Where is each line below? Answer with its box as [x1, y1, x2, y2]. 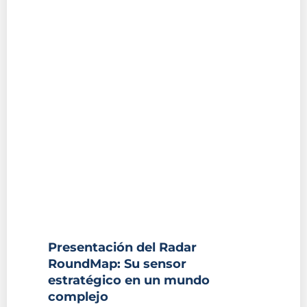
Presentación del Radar [48, 240, 197, 256]
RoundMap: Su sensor [48, 256, 186, 272]
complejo [48, 289, 108, 305]
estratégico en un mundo [48, 273, 210, 288]
